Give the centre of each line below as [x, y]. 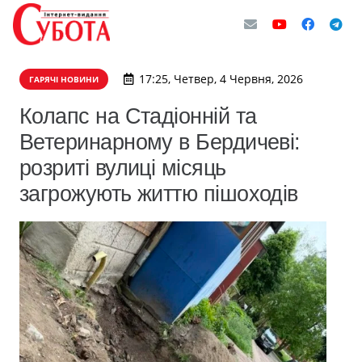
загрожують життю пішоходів [159, 194]
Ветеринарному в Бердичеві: [160, 142]
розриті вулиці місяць [123, 168]
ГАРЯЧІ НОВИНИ [64, 79]
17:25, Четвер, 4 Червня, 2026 [221, 79]
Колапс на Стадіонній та [138, 116]
